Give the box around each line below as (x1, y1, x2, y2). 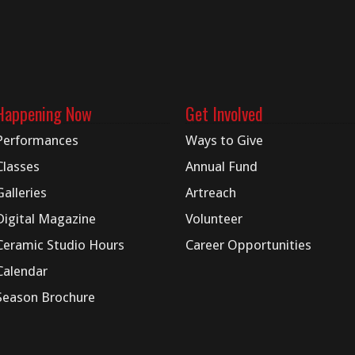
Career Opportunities (185, 237, 311, 253)
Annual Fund (185, 158, 258, 174)
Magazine (38, 211, 96, 227)
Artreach (185, 185, 236, 200)
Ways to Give (185, 132, 263, 148)
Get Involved (185, 101, 263, 126)
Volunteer (185, 211, 242, 227)
